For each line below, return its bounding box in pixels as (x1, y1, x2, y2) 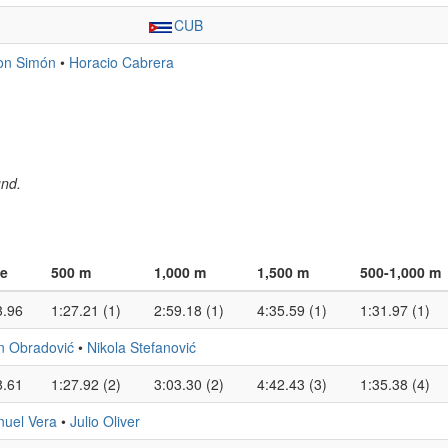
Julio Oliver (70, 411, 140, 431)
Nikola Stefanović (87, 337, 196, 357)
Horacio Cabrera (69, 52, 174, 72)
